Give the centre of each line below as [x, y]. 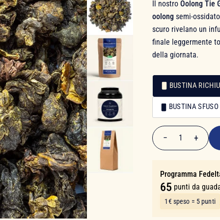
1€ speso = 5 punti [190, 202]
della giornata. [176, 55]
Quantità [167, 170]
